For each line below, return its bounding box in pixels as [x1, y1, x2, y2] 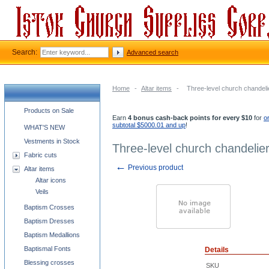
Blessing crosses [24, 259, 74, 266]
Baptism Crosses [24, 204, 74, 211]
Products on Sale [24, 107, 74, 114]
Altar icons [35, 177, 66, 184]
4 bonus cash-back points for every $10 [128, 114, 252, 121]
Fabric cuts [24, 151, 57, 159]
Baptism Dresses [24, 217, 74, 225]
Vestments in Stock [24, 138, 80, 145]
